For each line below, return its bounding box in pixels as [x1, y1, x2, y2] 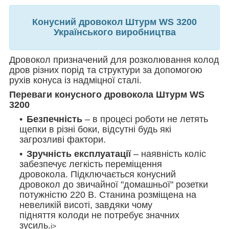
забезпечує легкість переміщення [19, 158, 162, 169]
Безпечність [27, 113, 85, 124]
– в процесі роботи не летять [85, 113, 208, 124]
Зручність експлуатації [27, 148, 133, 159]
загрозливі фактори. [19, 134, 106, 145]
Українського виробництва [53, 27, 176, 37]
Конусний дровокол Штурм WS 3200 [32, 16, 197, 27]
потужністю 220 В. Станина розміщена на [19, 189, 196, 200]
